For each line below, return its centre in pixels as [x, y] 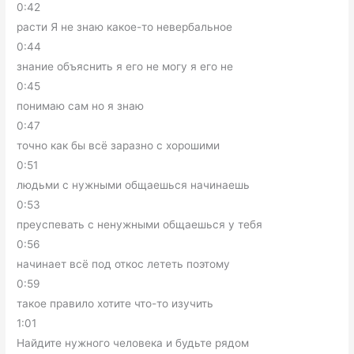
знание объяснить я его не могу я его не [125, 66]
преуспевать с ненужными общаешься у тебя [140, 224]
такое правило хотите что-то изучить [115, 303]
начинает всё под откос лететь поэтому [124, 264]
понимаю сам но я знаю [81, 105]
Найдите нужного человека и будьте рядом [133, 343]
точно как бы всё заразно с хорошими [119, 145]
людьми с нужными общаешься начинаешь [134, 185]
